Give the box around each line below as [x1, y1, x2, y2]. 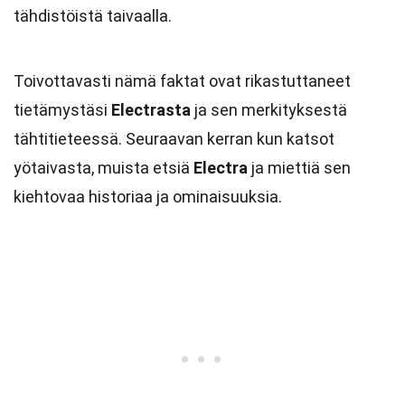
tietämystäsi [14, 100, 111, 119]
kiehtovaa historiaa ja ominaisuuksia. [14, 187, 282, 206]
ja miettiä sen [248, 158, 351, 177]
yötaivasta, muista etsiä [14, 158, 193, 177]
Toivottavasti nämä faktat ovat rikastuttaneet [14, 71, 351, 90]
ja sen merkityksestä [191, 100, 347, 119]
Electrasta [111, 100, 191, 119]
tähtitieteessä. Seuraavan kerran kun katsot [14, 129, 334, 148]
